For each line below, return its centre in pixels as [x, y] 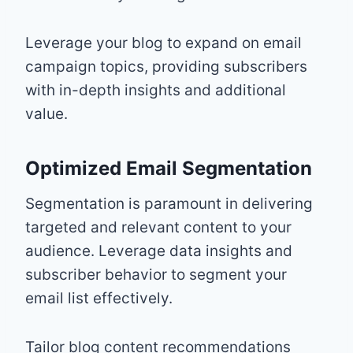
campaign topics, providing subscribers [166, 66]
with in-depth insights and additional [156, 90]
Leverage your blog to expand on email [163, 43]
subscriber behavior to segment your [156, 274]
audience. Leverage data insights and [159, 251]
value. [46, 113]
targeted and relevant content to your [158, 227]
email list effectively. [99, 298]
